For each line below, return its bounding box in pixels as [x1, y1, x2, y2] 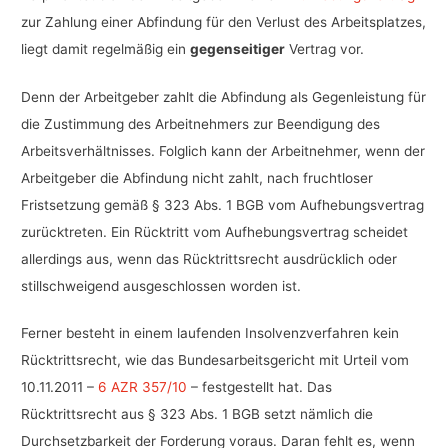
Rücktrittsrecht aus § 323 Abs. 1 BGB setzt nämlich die [21, 406, 374, 423]
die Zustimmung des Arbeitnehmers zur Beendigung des [21, 115, 381, 132]
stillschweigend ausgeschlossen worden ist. [21, 277, 302, 294]
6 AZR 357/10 [98, 379, 188, 396]
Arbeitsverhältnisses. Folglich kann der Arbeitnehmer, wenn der [21, 142, 426, 159]
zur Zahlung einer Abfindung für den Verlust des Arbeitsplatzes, [21, 14, 427, 31]
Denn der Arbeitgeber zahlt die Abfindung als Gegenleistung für [21, 88, 427, 105]
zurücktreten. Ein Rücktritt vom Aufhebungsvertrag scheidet [21, 223, 409, 240]
